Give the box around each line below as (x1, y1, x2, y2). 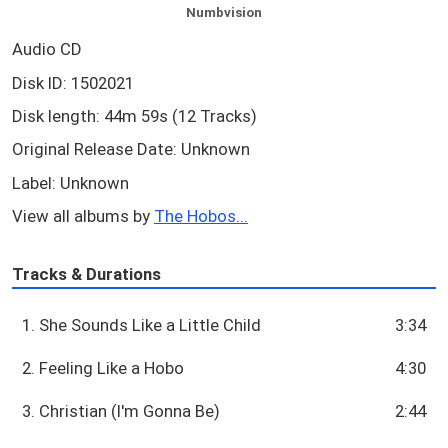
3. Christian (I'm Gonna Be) (22, 400, 221, 421)
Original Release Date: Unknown (12, 139, 250, 160)
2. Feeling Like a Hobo (22, 357, 185, 378)
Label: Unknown (12, 172, 129, 193)
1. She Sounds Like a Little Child (22, 314, 262, 335)
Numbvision (186, 4, 262, 21)
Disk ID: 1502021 (12, 72, 134, 93)
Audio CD (12, 39, 82, 60)
